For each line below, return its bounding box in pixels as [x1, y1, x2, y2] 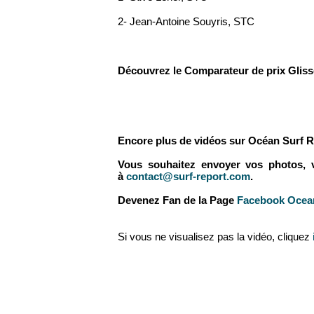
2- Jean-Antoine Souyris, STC [118, 15, 254, 27]
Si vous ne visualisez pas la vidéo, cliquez [118, 231, 313, 243]
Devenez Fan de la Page [118, 194, 237, 206]
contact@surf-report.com [126, 170, 250, 182]
